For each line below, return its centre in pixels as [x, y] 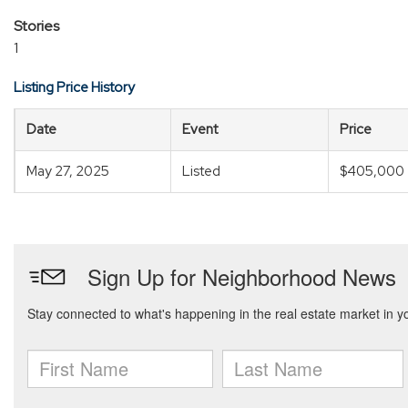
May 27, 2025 [68, 171]
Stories [36, 26]
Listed [201, 171]
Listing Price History [74, 87]
